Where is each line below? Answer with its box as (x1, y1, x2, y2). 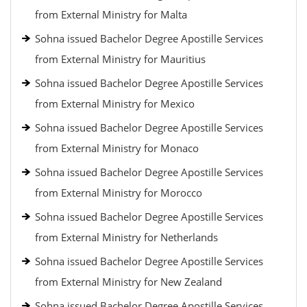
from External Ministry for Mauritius (35, 52, 206, 66)
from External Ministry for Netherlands (35, 230, 218, 244)
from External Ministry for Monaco (35, 141, 199, 155)
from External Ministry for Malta (35, 8, 187, 21)
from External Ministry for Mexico (35, 97, 195, 110)
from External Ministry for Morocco (35, 186, 202, 199)
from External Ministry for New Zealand (35, 275, 222, 288)
